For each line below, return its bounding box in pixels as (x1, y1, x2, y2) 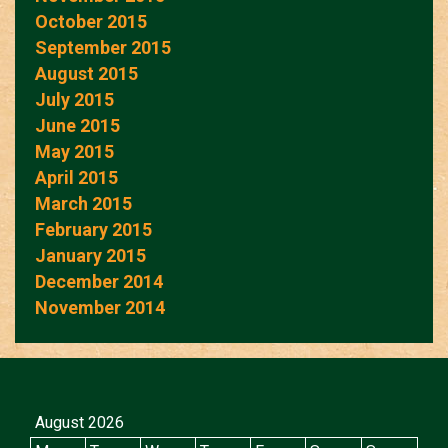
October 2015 (35, 10, 147, 32)
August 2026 (35, 412, 124, 432)
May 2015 (35, 140, 114, 162)
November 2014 (35, 296, 165, 318)
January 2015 (35, 244, 146, 266)
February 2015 (35, 218, 152, 240)
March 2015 (35, 192, 132, 214)
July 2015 (35, 88, 114, 110)
